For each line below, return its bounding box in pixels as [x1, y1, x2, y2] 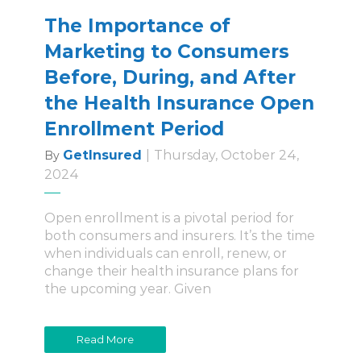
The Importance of [44, 14, 230, 37]
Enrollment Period [44, 117, 224, 140]
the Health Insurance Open [44, 91, 314, 114]
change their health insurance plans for [44, 263, 299, 279]
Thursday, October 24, [154, 147, 299, 163]
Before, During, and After [44, 65, 296, 89]
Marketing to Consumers [44, 39, 289, 63]
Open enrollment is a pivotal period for [44, 210, 294, 226]
